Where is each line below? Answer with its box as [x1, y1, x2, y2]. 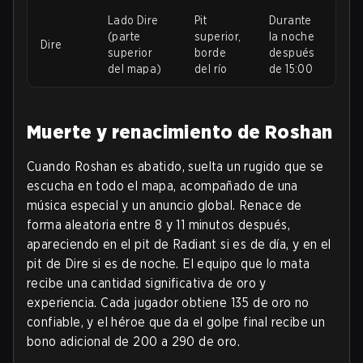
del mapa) [108, 62, 162, 76]
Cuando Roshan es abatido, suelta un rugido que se [27, 159, 324, 175]
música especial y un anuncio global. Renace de [27, 198, 302, 214]
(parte [108, 30, 141, 44]
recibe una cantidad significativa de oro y [27, 275, 267, 292]
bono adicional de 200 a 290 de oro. [27, 334, 240, 350]
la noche [269, 30, 315, 44]
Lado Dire [108, 14, 159, 28]
